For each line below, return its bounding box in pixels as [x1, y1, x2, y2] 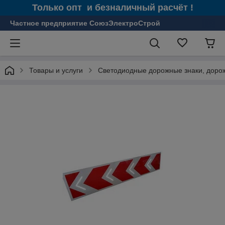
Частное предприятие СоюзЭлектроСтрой [10, 19, 160, 27]
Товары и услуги [29, 66, 83, 74]
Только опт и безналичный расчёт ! [32, 3, 193, 13]
